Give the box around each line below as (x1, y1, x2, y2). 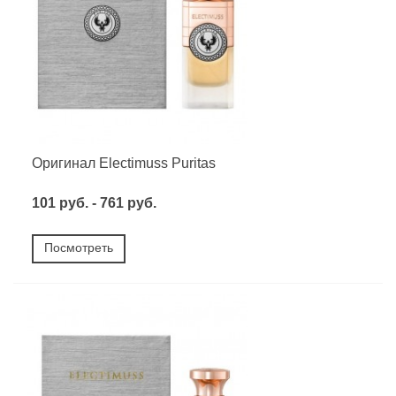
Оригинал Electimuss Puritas (32, 155, 216, 171)
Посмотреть (44, 240, 113, 255)
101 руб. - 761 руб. (32, 194, 156, 210)
